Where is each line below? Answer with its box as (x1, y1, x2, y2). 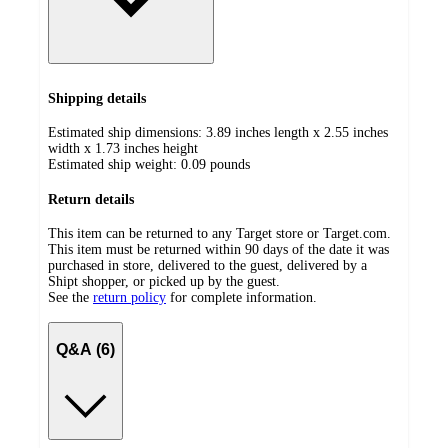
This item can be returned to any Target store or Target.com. (48, 226, 391, 242)
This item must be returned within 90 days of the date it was (48, 242, 389, 258)
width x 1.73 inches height (48, 141, 198, 157)
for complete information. (170, 290, 317, 306)
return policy (93, 290, 166, 306)
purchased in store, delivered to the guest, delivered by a (48, 258, 367, 274)
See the (48, 290, 89, 306)
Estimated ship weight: (48, 157, 181, 173)
